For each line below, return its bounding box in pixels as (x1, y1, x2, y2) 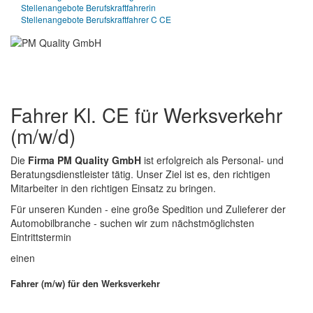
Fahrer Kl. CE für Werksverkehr (10, 101, 282, 129)
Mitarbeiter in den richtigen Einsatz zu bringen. (10, 181, 216, 196)
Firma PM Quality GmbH (28, 153, 141, 168)
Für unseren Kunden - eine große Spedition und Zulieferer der (10, 202, 286, 217)
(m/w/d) (10, 122, 75, 150)
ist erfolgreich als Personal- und (141, 153, 284, 168)
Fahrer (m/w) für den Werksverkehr (10, 277, 160, 291)
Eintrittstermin (10, 230, 71, 245)
